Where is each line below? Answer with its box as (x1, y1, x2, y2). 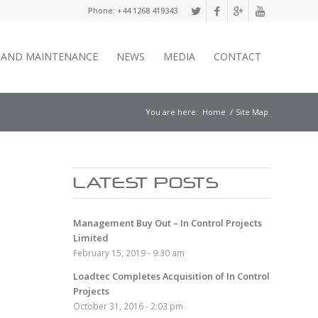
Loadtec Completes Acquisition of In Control (73, 270, 270, 283)
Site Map (236, 106, 268, 117)
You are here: (146, 106, 198, 117)
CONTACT (214, 50, 261, 63)
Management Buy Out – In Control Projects (73, 216, 263, 229)
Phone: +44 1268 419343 (88, 5, 177, 16)
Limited (73, 231, 109, 244)
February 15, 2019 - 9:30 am (73, 247, 185, 258)
